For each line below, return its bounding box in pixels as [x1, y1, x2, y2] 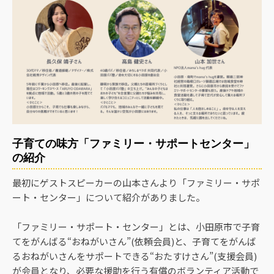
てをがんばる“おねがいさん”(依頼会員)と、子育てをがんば [12, 234, 256, 248]
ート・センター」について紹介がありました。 [12, 190, 205, 204]
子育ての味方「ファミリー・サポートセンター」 [12, 135, 254, 150]
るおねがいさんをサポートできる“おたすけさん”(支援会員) [12, 249, 257, 262]
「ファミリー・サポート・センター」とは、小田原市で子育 [12, 220, 260, 233]
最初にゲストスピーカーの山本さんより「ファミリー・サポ [12, 176, 260, 189]
